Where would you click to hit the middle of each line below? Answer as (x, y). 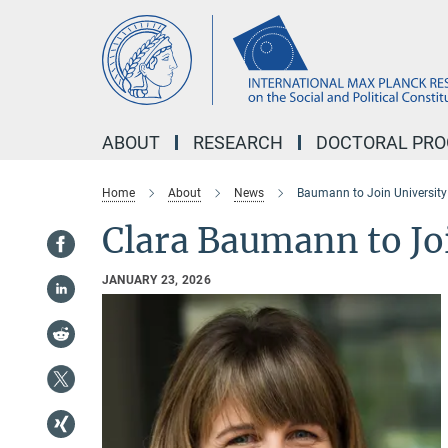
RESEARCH (238, 142)
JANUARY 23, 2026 (156, 280)
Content (32, 45)
